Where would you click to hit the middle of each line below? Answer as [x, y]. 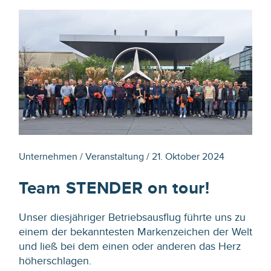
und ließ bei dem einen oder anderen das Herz [130, 246]
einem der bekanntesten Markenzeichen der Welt [135, 231]
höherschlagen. [55, 260]
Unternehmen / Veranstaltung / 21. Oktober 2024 [122, 156]
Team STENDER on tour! [114, 188]
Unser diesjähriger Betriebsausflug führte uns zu [132, 217]
